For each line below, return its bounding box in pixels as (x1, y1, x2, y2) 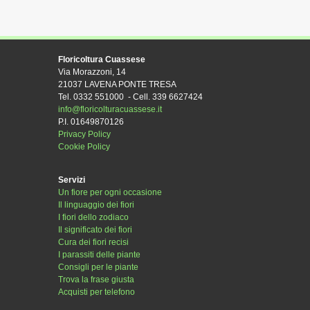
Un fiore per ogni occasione (58, 188, 162, 197)
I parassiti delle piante (58, 250, 140, 259)
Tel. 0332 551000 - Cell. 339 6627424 (58, 92, 203, 102)
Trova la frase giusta (58, 275, 134, 284)
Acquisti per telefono (58, 287, 135, 297)
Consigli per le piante (58, 262, 138, 272)
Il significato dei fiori (58, 225, 132, 235)
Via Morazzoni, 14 (58, 67, 126, 77)
